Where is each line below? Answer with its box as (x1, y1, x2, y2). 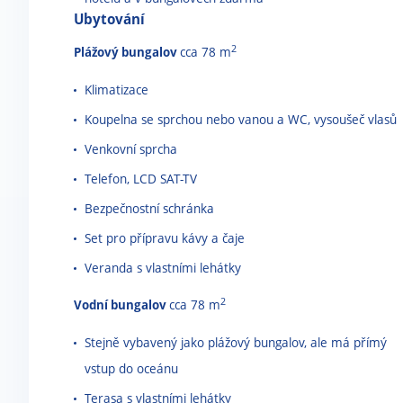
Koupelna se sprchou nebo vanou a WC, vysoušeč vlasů (85, 111, 397, 128)
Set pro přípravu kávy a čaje (85, 229, 245, 246)
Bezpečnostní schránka (85, 200, 214, 217)
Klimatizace (85, 81, 148, 98)
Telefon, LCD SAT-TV (85, 170, 197, 187)
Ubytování (74, 9, 145, 29)
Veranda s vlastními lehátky (85, 259, 241, 276)
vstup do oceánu (85, 360, 178, 377)
